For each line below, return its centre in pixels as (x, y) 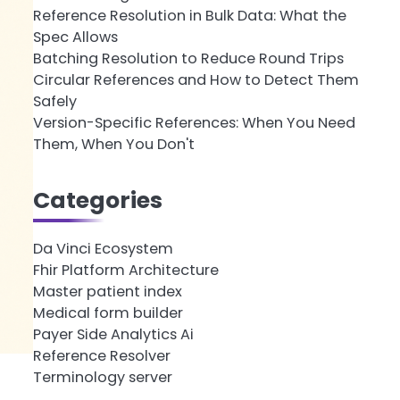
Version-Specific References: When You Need (194, 123)
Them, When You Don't (113, 145)
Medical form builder (108, 313)
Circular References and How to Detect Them (196, 80)
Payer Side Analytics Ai (113, 335)
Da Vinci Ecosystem (103, 249)
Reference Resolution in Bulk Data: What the (189, 16)
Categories (97, 200)
